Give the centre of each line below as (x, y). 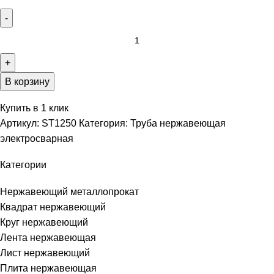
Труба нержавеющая (178, 123)
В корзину (27, 81)
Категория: (103, 123)
